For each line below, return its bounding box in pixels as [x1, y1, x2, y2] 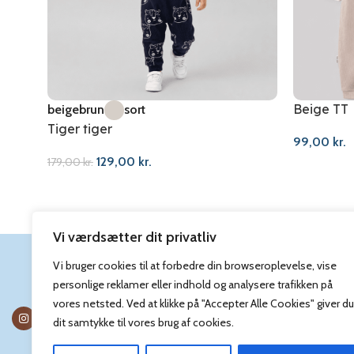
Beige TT [293, 100, 348, 117]
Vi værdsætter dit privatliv [53, 228, 217, 246]
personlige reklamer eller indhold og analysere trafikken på [53, 277, 333, 292]
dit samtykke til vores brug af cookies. [53, 315, 234, 330]
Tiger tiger [47, 120, 112, 137]
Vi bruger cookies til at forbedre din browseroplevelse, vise [53, 258, 337, 273]
